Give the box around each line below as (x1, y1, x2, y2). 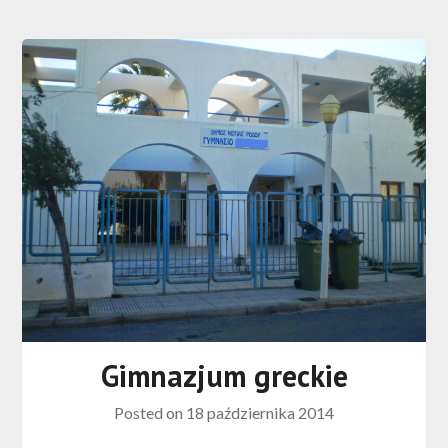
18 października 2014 (186, 402, 334, 422)
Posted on (114, 402, 186, 422)
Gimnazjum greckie (100, 355, 348, 395)
